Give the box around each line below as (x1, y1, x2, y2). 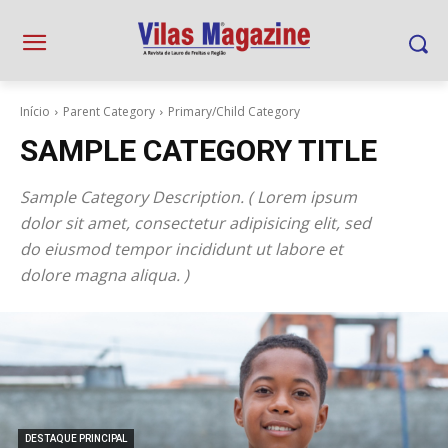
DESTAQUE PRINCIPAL (25, 433, 127, 444)
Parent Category (63, 103, 155, 120)
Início (20, 103, 50, 120)
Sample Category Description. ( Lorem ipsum (20, 186, 357, 208)
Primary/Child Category (168, 103, 300, 120)
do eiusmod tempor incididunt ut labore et (20, 238, 343, 260)
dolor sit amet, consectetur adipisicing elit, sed (20, 212, 371, 234)
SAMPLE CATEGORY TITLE (20, 133, 377, 168)
